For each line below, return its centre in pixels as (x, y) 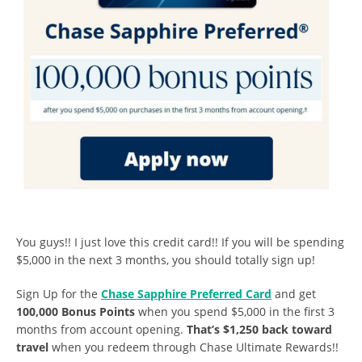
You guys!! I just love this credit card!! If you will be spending (180, 242)
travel (32, 347)
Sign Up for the (59, 294)
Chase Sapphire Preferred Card (186, 294)
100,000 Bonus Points (77, 311)
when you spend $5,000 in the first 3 (236, 311)
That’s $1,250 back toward (259, 329)
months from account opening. (101, 329)
